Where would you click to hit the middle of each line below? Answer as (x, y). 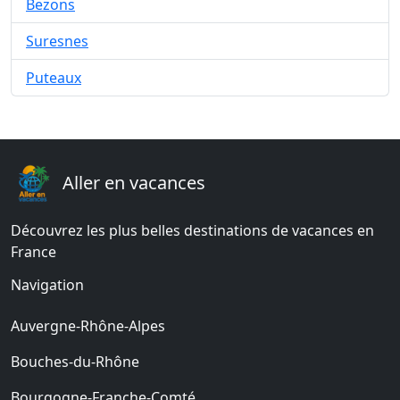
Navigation (47, 285)
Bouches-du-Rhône (75, 362)
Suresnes (57, 41)
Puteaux (54, 78)
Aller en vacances (134, 183)
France (33, 252)
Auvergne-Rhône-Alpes (88, 326)
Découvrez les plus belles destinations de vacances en (192, 230)
